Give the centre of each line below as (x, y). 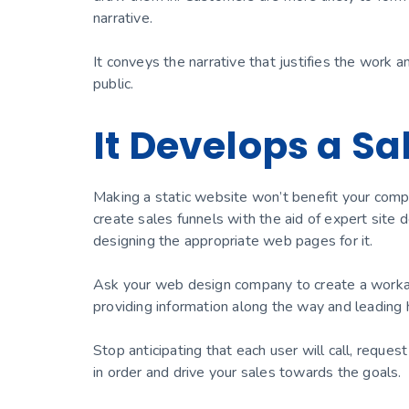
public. (114, 84)
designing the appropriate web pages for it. (235, 241)
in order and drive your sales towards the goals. (247, 373)
